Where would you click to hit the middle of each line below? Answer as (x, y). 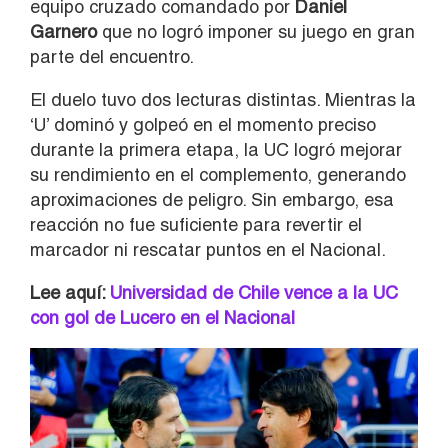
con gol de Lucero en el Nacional (162, 317)
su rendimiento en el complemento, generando (218, 174)
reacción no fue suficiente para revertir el (196, 224)
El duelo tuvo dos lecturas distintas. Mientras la (223, 99)
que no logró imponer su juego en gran (256, 31)
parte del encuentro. (112, 56)
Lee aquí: (67, 292)
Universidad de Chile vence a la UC (251, 292)
